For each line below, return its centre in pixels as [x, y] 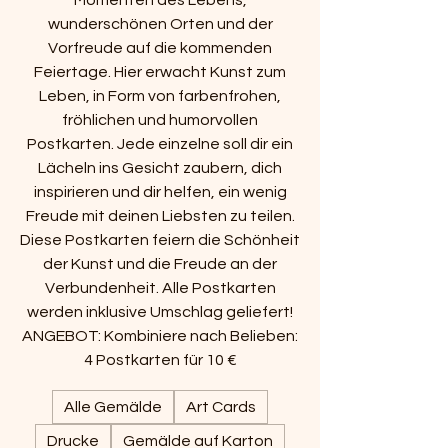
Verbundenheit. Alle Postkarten [160, 288]
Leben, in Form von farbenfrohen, [160, 96]
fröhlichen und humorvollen [160, 120]
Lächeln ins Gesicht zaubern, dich [160, 168]
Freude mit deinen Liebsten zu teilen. [160, 216]
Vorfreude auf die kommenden [160, 48]
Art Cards [221, 407]
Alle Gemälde [113, 407]
